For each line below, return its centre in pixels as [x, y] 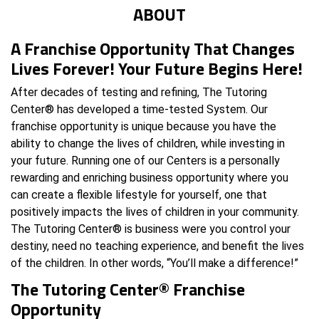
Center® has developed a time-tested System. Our [139, 109]
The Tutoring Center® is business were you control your [151, 229]
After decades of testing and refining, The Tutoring [139, 92]
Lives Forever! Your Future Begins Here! [157, 68]
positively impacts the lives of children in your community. [155, 211]
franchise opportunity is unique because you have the [143, 126]
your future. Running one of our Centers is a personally [145, 160]
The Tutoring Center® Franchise [128, 289]
